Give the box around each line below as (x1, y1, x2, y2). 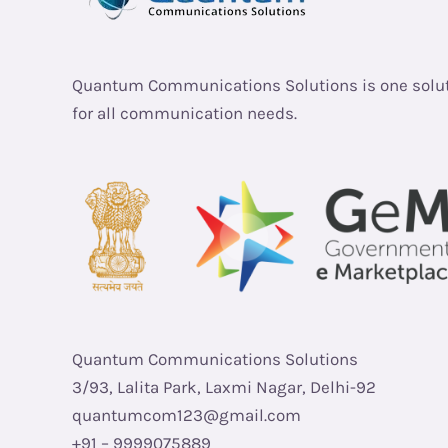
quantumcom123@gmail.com (72, 405, 301, 426)
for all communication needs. (72, 103, 297, 124)
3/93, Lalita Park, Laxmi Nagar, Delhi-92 (72, 377, 376, 398)
